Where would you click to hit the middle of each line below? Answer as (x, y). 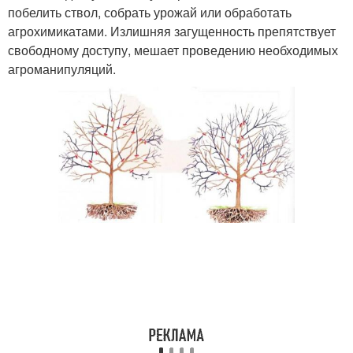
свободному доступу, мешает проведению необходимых (173, 50)
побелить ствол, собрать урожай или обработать (150, 12)
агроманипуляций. (62, 69)
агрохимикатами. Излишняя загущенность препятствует (172, 31)
